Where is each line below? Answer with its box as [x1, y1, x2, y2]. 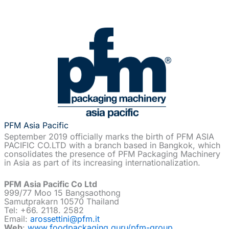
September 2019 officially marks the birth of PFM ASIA [4, 131, 214, 142]
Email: [4, 214, 30, 224]
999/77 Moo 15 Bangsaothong [4, 188, 121, 198]
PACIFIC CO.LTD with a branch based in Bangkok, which [4, 140, 220, 150]
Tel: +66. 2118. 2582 [4, 205, 84, 216]
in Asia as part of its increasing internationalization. [4, 157, 200, 168]
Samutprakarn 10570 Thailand [4, 196, 119, 207]
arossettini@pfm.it [30, 214, 100, 224]
